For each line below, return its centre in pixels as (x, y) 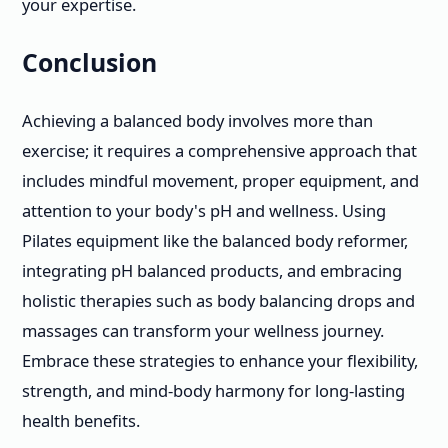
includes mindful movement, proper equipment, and (220, 180)
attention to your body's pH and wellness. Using (204, 210)
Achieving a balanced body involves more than (197, 120)
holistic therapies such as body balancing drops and (218, 300)
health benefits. (81, 420)
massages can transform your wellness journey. (203, 330)
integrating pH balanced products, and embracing (212, 270)
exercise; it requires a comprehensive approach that (219, 150)
